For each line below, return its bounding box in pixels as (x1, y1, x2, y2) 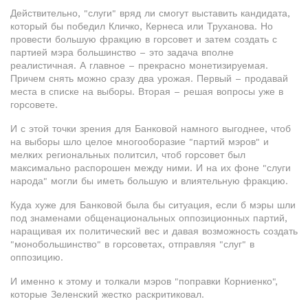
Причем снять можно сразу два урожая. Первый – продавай (10, 73, 288, 84)
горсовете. (10, 99, 58, 110)
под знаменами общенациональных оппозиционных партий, (10, 212, 287, 223)
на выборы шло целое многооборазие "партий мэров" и (10, 136, 269, 147)
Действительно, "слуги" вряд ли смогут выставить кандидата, (10, 8, 290, 19)
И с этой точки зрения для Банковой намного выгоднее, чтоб (10, 123, 291, 134)
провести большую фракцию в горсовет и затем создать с (10, 34, 277, 45)
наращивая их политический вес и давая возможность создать (10, 225, 298, 236)
